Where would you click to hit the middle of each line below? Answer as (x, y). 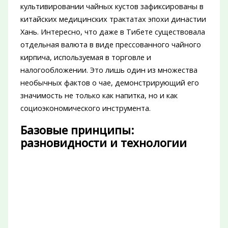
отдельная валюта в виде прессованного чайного (110, 45)
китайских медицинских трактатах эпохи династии (113, 19)
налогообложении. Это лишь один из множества (109, 70)
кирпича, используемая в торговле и (85, 57)
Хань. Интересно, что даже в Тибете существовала (112, 32)
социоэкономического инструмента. (85, 108)
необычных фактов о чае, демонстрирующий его (109, 83)
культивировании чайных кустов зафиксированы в (112, 6)
